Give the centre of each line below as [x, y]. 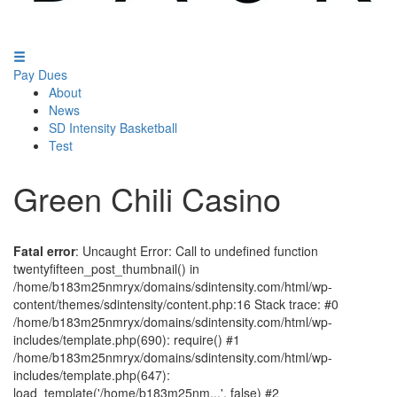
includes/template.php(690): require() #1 [127, 339]
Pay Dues [40, 74]
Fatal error [44, 251]
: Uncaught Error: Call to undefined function [197, 251]
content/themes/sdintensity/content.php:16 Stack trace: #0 [176, 304]
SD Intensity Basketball [113, 128]
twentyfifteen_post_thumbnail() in [106, 269]
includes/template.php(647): [92, 375]
